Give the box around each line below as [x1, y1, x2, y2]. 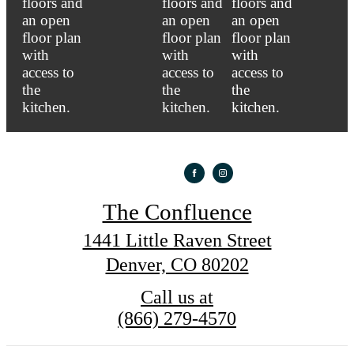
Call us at [141, 286, 213, 307]
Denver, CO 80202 [105, 254, 249, 275]
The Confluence [102, 198, 252, 224]
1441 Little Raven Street [82, 229, 272, 250]
